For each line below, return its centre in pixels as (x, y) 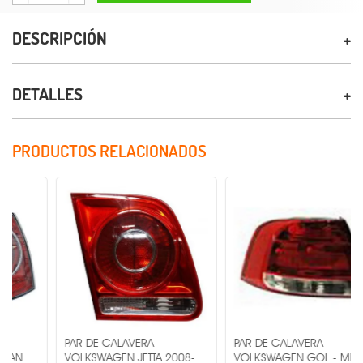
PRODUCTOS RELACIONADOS (109, 150)
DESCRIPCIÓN (60, 38)
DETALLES (47, 93)
